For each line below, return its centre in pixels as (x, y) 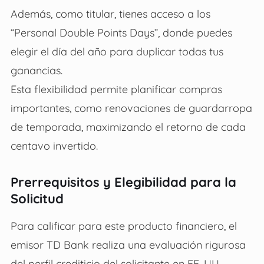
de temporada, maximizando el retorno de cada (128, 126)
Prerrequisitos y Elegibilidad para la (123, 182)
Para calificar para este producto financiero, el (123, 225)
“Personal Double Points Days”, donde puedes (121, 32)
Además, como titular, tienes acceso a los (110, 13)
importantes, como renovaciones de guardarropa (131, 108)
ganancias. (36, 70)
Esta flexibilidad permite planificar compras (116, 89)
